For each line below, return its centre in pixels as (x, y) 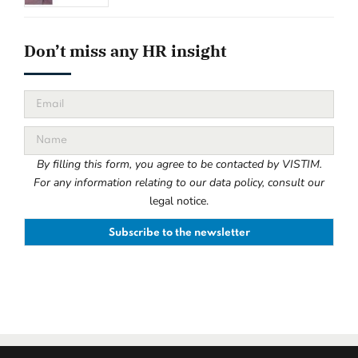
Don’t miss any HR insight (125, 51)
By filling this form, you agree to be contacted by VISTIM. (179, 164)
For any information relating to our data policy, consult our (179, 182)
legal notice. (179, 201)
